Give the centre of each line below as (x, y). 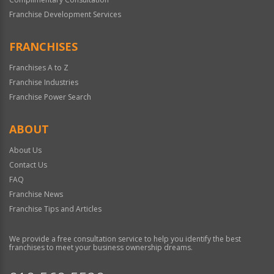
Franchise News (36, 194)
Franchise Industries (44, 82)
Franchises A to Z (39, 67)
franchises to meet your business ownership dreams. (101, 247)
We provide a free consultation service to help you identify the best (125, 239)
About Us (25, 150)
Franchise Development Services (65, 14)
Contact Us (28, 165)
